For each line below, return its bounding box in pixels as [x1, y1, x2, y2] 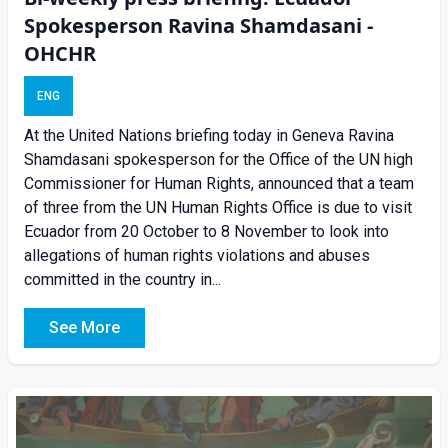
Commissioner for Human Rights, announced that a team [24, 174, 414, 194]
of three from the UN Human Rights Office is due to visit [24, 198, 412, 218]
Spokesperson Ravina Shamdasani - [24, 12, 373, 40]
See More [49, 318, 120, 338]
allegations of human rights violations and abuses [24, 246, 370, 266]
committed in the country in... [24, 270, 221, 290]
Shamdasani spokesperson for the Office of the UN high [24, 150, 413, 170]
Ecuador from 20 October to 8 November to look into [24, 222, 389, 242]
